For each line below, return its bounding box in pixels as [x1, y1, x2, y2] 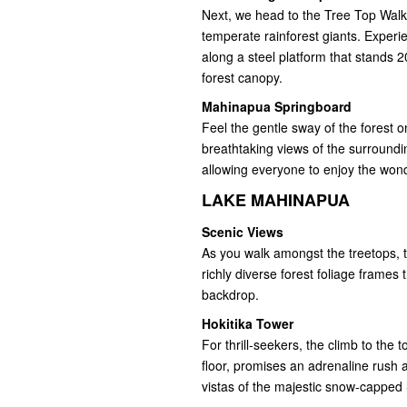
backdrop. [202, 285, 259, 304]
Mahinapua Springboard [202, 97, 352, 116]
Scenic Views [202, 223, 283, 242]
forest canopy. [202, 68, 283, 87]
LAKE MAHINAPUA [202, 188, 350, 213]
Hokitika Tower [202, 314, 293, 333]
